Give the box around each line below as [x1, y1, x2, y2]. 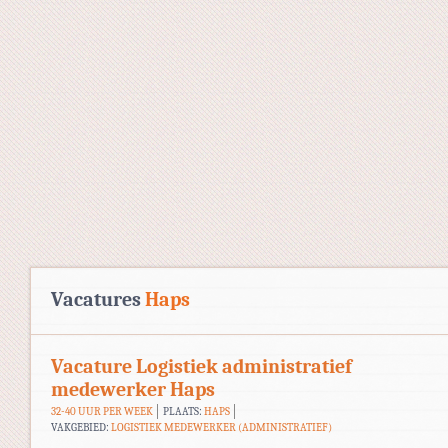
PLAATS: [162, 404, 204, 418]
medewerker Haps [51, 377, 215, 401]
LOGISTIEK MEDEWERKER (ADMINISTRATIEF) [111, 420, 332, 434]
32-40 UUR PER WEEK [51, 404, 153, 418]
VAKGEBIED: [51, 420, 111, 434]
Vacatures [51, 287, 145, 311]
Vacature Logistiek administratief [51, 354, 352, 378]
